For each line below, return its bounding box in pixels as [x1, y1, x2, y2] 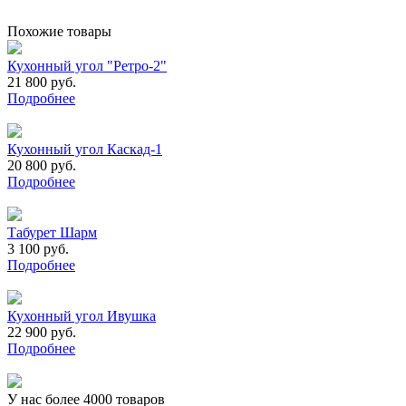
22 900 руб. [7, 324, 76, 340]
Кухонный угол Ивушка [7, 307, 156, 324]
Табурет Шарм [7, 224, 97, 240]
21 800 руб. [7, 73, 76, 90]
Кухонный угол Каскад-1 [7, 140, 162, 157]
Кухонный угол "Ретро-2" [7, 57, 167, 73]
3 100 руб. [7, 240, 69, 256]
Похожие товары [7, 23, 111, 39]
